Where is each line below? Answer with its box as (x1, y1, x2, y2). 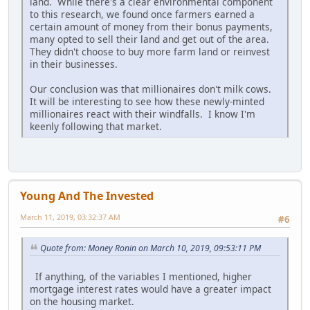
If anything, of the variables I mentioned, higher (30, 269, 252, 283)
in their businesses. (30, 57, 118, 71)
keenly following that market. (30, 120, 162, 134)
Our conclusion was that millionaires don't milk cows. (30, 82, 274, 96)
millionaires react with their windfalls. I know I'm (30, 107, 255, 121)
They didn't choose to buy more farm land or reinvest (30, 45, 270, 59)
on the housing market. (30, 294, 134, 308)
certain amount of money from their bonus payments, (30, 20, 273, 34)
